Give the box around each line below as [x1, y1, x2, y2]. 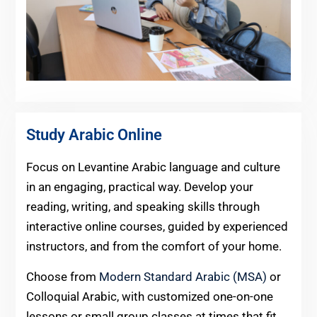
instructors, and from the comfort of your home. [25, 238, 282, 253]
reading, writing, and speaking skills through [25, 199, 260, 214]
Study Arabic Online [25, 125, 162, 144]
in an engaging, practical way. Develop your [25, 179, 253, 194]
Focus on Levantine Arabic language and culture [25, 159, 280, 174]
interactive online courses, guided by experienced [25, 219, 288, 234]
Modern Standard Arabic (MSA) [98, 269, 267, 284]
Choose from [25, 269, 99, 284]
